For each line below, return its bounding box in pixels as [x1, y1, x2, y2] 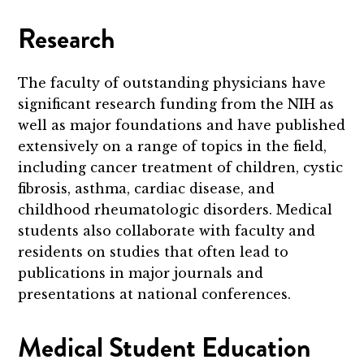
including [18, 159, 91, 176]
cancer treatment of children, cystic [90, 159, 344, 176]
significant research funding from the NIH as [18, 96, 335, 113]
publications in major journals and [18, 265, 264, 282]
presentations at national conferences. [18, 286, 292, 303]
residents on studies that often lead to [18, 244, 289, 261]
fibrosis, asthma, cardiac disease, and [18, 180, 275, 197]
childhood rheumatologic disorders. [18, 201, 273, 219]
